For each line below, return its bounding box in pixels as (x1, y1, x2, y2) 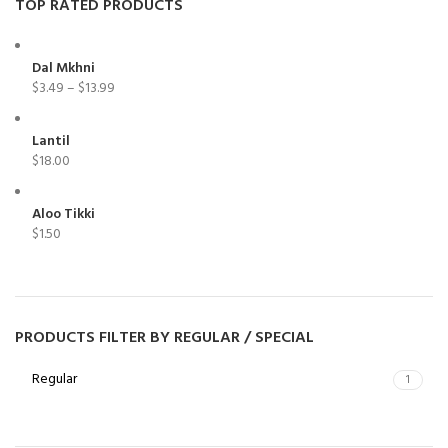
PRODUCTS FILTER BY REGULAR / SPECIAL (15, 325, 314, 352)
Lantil (32, 130, 70, 154)
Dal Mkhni (32, 57, 95, 81)
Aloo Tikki (32, 203, 95, 227)
